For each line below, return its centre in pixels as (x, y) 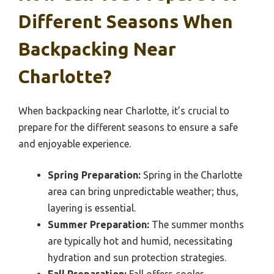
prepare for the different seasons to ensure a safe (128, 127)
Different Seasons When (126, 21)
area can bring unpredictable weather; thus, (143, 191)
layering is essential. (92, 208)
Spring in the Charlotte (191, 175)
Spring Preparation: (94, 175)
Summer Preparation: (98, 224)
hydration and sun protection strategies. (137, 257)
